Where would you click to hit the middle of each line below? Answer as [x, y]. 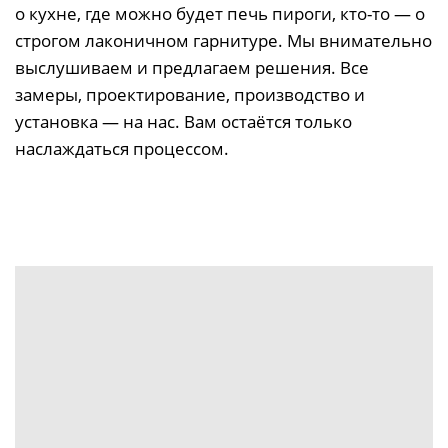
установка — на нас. [99, 121]
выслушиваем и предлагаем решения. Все [192, 67]
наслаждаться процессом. [122, 148]
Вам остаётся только [268, 121]
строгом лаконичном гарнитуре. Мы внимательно [223, 40]
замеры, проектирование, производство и [190, 94]
